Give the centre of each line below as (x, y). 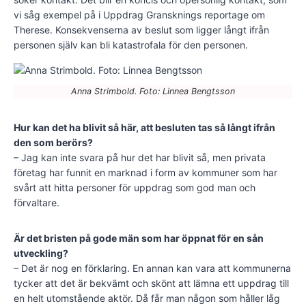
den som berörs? (53, 143)
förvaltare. (37, 203)
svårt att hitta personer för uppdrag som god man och (135, 188)
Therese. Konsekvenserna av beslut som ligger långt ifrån (141, 30)
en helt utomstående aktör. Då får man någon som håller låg (147, 298)
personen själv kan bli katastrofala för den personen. (131, 45)
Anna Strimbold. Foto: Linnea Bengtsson (153, 92)
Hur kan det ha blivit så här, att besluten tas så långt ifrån (144, 128)
